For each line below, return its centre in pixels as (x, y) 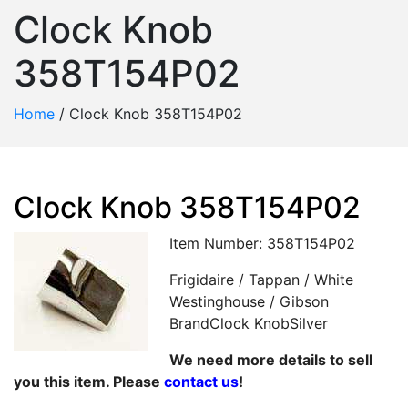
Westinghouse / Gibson (249, 301)
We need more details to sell (271, 360)
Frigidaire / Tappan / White (261, 280)
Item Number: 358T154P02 (262, 243)
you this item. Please (89, 382)
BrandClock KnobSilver (249, 323)
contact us (201, 382)
